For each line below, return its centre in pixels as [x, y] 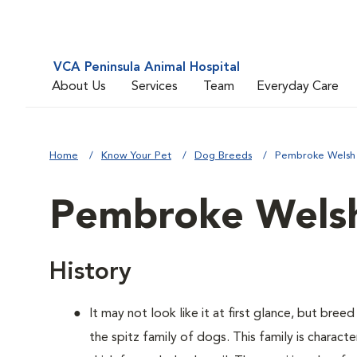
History [90, 273]
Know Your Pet [136, 156]
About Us [79, 86]
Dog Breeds [223, 156]
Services [155, 86]
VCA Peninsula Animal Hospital [147, 68]
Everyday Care [298, 86]
